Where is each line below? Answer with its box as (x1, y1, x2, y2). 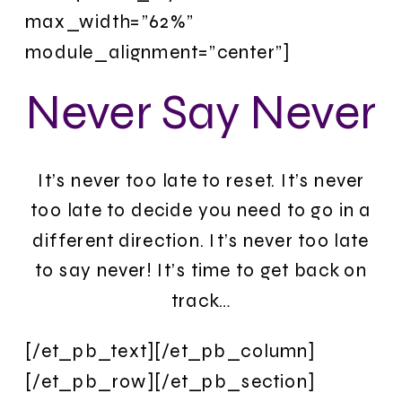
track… (170, 288, 232, 312)
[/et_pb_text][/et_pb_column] (25, 338, 316, 363)
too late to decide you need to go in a (30, 198, 372, 222)
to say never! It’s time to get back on (34, 258, 368, 282)
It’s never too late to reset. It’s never (38, 168, 364, 191)
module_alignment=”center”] (25, 39, 290, 63)
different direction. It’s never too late (32, 228, 370, 251)
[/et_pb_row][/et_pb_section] (25, 369, 316, 392)
